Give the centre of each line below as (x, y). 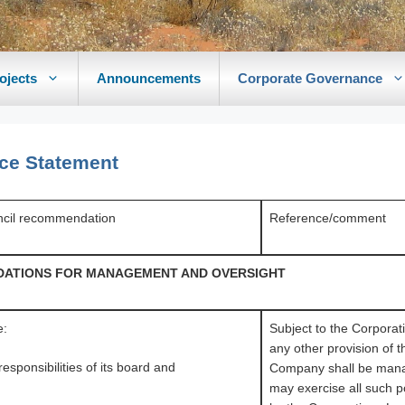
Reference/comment (328, 218)
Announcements (149, 78)
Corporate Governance (310, 78)
